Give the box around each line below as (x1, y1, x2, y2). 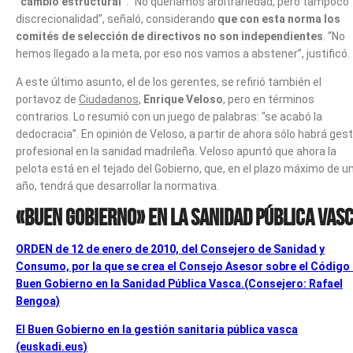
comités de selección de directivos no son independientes (16, 29, 323, 43)
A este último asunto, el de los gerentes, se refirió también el (16, 75, 321, 88)
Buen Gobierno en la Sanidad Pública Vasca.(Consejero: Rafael (16, 277, 343, 290)
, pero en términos (223, 92, 314, 106)
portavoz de (16, 92, 79, 106)
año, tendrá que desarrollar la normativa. (16, 179, 219, 192)
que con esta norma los (217, 12, 340, 25)
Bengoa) (16, 294, 60, 307)
